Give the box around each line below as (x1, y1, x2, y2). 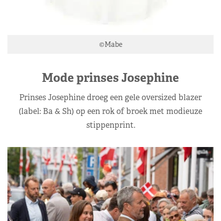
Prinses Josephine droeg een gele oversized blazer (19, 92, 202, 103)
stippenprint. (86, 119, 135, 130)
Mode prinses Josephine (42, 70, 179, 85)
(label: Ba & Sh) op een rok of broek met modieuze (19, 106, 202, 116)
